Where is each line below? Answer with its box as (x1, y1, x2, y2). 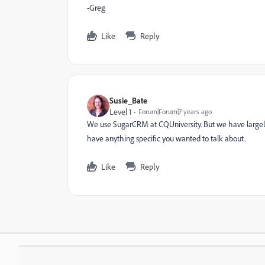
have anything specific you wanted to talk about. (87, 133, 247, 143)
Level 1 (109, 106, 131, 117)
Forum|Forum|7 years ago (138, 107, 212, 116)
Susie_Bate (109, 95, 147, 105)
